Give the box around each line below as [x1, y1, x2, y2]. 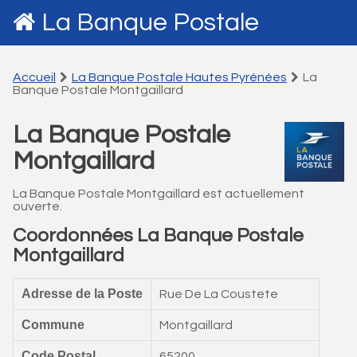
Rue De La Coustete [159, 288, 278, 300]
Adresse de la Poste [22, 287, 143, 300]
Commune [22, 318, 84, 331]
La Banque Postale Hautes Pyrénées [72, 71, 287, 84]
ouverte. [13, 200, 62, 213]
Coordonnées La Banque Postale [13, 226, 304, 245]
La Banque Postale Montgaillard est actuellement [13, 187, 304, 200]
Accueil [13, 71, 56, 84]
